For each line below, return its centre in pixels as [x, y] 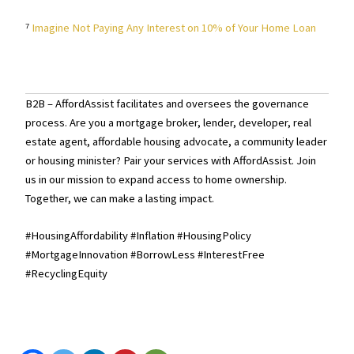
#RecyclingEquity [67, 274]
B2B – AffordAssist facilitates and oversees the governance [168, 103]
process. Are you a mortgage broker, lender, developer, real [169, 122]
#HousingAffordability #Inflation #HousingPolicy [139, 236]
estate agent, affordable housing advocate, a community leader [177, 141]
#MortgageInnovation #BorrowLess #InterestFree [145, 255]
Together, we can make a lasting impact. [120, 198]
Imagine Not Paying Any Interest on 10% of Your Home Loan [174, 28]
